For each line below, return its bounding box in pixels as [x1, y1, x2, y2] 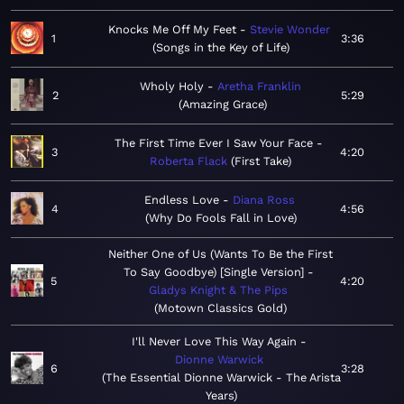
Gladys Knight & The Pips [149, 283, 288, 298]
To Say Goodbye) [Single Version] [123, 265, 304, 280]
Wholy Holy [140, 79, 205, 94]
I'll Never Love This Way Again [132, 335, 297, 349]
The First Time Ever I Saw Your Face [115, 136, 314, 151]
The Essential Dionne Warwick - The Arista [105, 371, 341, 385]
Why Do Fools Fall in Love [149, 211, 294, 225]
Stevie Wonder [249, 23, 330, 37]
